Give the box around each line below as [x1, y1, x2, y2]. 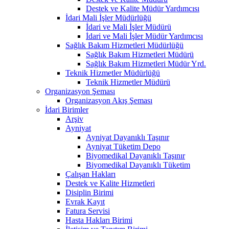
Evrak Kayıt [65, 197, 105, 206]
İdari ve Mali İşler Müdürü [86, 22, 171, 31]
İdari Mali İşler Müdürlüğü [65, 13, 151, 22]
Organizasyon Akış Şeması [65, 96, 152, 105]
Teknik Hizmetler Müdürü [86, 77, 170, 86]
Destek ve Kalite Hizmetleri [65, 178, 155, 188]
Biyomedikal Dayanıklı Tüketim [86, 160, 190, 169]
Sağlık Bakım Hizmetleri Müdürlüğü [65, 40, 184, 50]
